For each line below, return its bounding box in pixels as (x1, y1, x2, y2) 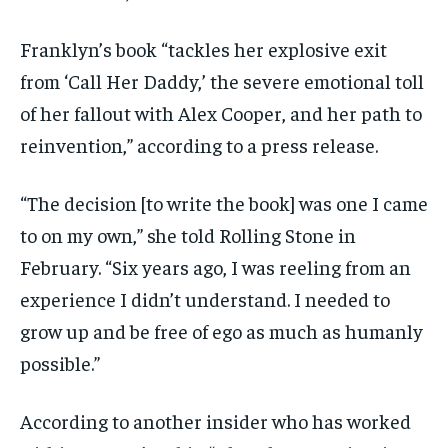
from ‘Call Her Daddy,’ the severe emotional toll (20, 68, 424, 94)
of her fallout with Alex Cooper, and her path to (20, 100, 422, 126)
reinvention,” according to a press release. (20, 132, 378, 158)
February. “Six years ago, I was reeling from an (20, 254, 411, 280)
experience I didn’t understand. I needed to (20, 286, 390, 312)
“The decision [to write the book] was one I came (20, 190, 428, 216)
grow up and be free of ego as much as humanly (20, 318, 423, 344)
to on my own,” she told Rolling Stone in (20, 222, 356, 248)
